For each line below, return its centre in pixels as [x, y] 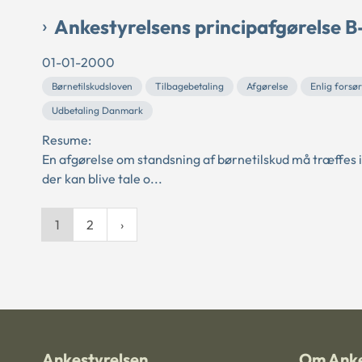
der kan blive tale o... [102, 178]
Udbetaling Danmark [97, 110]
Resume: [67, 139]
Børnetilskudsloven [92, 86]
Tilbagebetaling [189, 86]
